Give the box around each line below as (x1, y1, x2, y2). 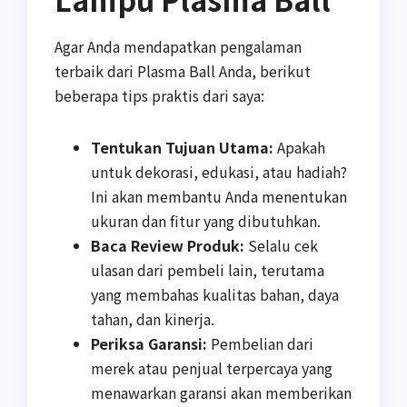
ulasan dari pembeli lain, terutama (91, 259, 324, 282)
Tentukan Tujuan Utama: (91, 136, 273, 159)
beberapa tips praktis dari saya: (55, 84, 264, 107)
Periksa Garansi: (91, 333, 207, 355)
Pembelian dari (207, 333, 313, 355)
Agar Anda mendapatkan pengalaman (55, 35, 302, 58)
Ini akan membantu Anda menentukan (91, 185, 347, 208)
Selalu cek (244, 234, 318, 257)
